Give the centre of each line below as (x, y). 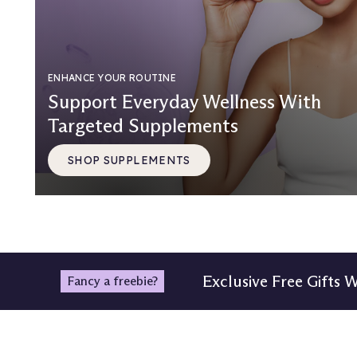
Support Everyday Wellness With (184, 102)
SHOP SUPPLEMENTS (129, 160)
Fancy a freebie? (112, 281)
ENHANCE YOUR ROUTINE (112, 78)
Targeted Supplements (143, 126)
